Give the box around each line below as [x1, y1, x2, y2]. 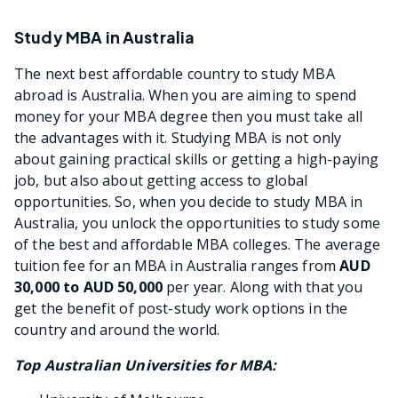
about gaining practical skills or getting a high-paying [14, 149, 379, 170]
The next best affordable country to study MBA [14, 64, 335, 84]
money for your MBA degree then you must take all [14, 107, 363, 127]
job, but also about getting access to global [14, 171, 308, 191]
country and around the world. [14, 320, 220, 340]
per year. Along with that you [163, 277, 363, 298]
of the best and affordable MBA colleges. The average [14, 235, 380, 255]
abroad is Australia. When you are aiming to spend [14, 85, 357, 106]
